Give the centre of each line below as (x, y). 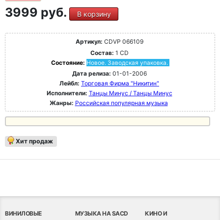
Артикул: (89, 41)
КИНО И (156, 213)
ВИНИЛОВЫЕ (23, 213)
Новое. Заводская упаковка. (127, 62)
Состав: (102, 53)
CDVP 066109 (123, 41)
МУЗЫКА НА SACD (101, 213)
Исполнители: (68, 93)
